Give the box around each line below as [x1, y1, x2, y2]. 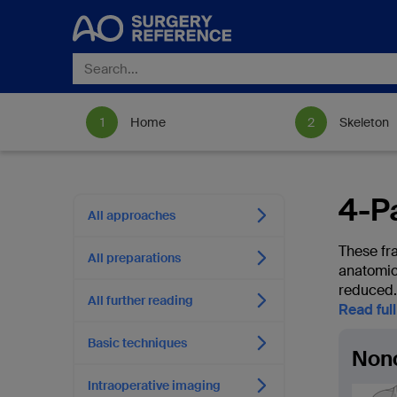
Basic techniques [88, 335, 187, 351]
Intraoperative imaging [88, 378, 221, 393]
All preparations [88, 250, 181, 266]
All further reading [88, 292, 193, 308]
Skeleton [339, 114, 389, 130]
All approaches [88, 207, 175, 223]
